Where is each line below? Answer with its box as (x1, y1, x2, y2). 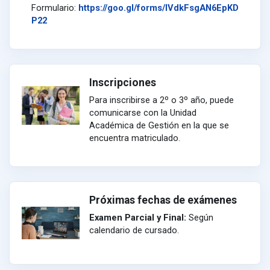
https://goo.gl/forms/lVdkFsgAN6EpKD (78, 2, 239, 13)
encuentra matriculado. (89, 133, 180, 143)
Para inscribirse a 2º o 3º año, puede (89, 95, 234, 105)
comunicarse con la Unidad (89, 107, 196, 118)
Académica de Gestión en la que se (89, 120, 229, 131)
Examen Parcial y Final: (89, 212, 186, 223)
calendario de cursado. (89, 225, 179, 236)
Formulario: (31, 2, 78, 13)
